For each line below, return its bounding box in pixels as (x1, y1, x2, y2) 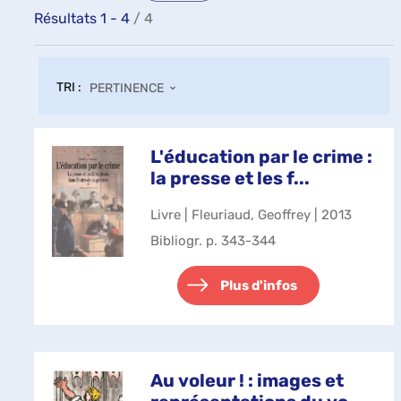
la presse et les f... (150, 167, 310, 189)
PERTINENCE (90, 80, 164, 96)
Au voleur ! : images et (150, 370, 344, 391)
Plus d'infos (220, 277, 297, 294)
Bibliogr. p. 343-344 (150, 233, 276, 249)
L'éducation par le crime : (150, 146, 372, 167)
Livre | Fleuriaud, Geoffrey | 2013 (150, 207, 352, 223)
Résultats (34, 10, 100, 27)
